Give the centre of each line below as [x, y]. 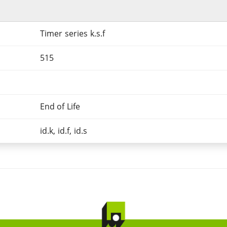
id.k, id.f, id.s [64, 131]
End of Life [60, 106]
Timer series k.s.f [72, 33]
